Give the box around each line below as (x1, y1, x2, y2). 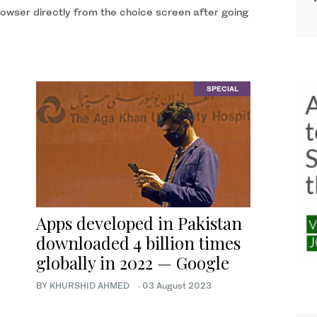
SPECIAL (206, 84, 238, 93)
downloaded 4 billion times (36, 231, 241, 255)
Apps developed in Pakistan (36, 212, 242, 235)
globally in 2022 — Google (36, 251, 229, 275)
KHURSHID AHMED (50, 280, 136, 292)
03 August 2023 (142, 280, 212, 292)
